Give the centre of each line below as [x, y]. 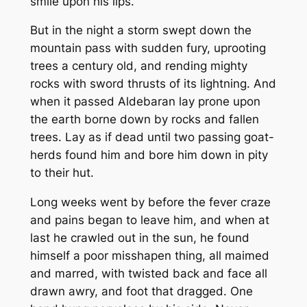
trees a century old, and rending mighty [138, 66]
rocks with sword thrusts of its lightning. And [153, 84]
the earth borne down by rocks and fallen [144, 120]
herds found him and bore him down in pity [149, 155]
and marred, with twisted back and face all [148, 274]
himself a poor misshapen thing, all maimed [149, 256]
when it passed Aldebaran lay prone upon [145, 102]
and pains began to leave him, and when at [149, 220]
